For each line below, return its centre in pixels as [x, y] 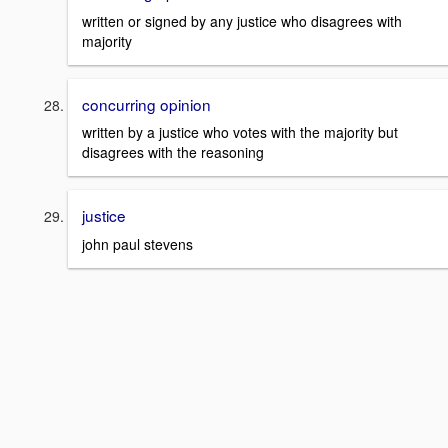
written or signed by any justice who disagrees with [242, 20]
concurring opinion [146, 103]
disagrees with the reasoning [173, 152]
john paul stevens [137, 243]
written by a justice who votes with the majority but [240, 132]
